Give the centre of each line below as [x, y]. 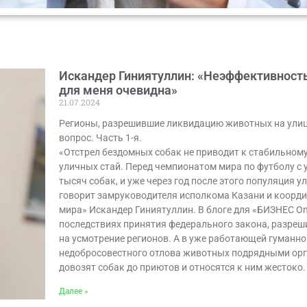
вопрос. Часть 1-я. [100, 137]
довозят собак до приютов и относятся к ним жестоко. [182, 267]
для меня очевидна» [118, 90]
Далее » [74, 291]
